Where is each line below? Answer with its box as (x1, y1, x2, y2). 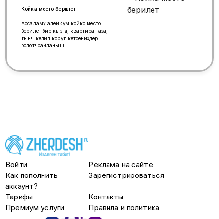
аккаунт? (5, 181, 38, 191)
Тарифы (5, 192, 33, 202)
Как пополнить (5, 171, 58, 180)
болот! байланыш (22, 43, 64, 49)
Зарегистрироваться (88, 171, 164, 180)
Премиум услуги (5, 203, 65, 213)
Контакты (88, 192, 124, 202)
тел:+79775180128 (22, 50, 67, 56)
